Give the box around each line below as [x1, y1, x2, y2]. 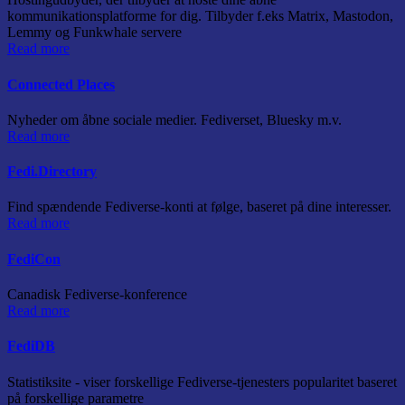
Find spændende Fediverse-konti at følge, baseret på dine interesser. [7, 199, 391, 215]
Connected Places [7, 76, 115, 92]
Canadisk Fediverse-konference [7, 287, 187, 302]
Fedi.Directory [7, 164, 97, 180]
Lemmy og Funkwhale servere [7, 24, 182, 41]
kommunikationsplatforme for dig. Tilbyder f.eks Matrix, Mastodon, [7, 8, 393, 24]
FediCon [7, 250, 61, 267]
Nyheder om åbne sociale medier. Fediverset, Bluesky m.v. [7, 111, 342, 127]
